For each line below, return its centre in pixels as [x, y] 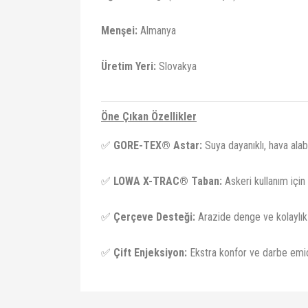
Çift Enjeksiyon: [150, 253]
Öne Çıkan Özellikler [149, 117]
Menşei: [119, 31]
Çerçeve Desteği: [154, 217]
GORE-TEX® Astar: [158, 145]
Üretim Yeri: [129, 66]
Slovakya [176, 66]
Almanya [157, 31]
